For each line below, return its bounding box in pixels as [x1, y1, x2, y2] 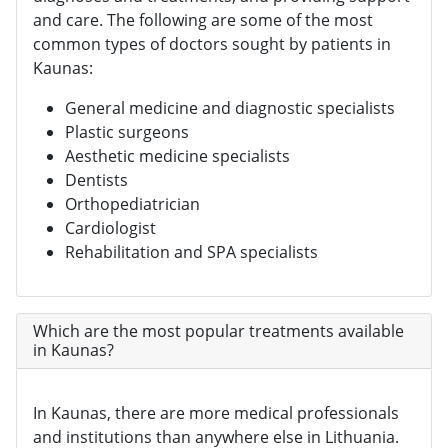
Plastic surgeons [65, 121, 189, 144]
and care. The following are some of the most [33, 9, 373, 32]
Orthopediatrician [65, 193, 200, 216]
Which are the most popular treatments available [33, 320, 404, 343]
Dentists [65, 169, 128, 192]
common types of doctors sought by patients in [33, 33, 391, 56]
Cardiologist [65, 217, 156, 240]
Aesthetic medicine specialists [65, 145, 290, 168]
